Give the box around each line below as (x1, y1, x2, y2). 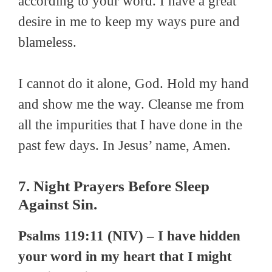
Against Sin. (18, 195, 97, 212)
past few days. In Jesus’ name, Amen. (18, 138, 231, 154)
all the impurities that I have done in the (18, 117, 242, 133)
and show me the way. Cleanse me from (18, 97, 244, 112)
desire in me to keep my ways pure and (18, 13, 240, 29)
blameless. (18, 34, 76, 50)
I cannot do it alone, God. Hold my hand (18, 76, 249, 92)
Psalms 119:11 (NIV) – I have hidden (18, 228, 240, 243)
